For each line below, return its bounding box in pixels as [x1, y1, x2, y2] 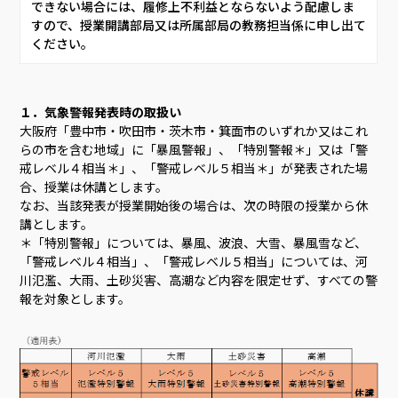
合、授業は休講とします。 [20, 178, 169, 196]
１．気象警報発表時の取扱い [20, 103, 182, 122]
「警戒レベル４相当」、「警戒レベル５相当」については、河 [20, 252, 369, 271]
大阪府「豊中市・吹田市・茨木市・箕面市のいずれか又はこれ [20, 122, 369, 140]
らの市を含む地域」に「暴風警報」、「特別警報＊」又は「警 [20, 140, 369, 159]
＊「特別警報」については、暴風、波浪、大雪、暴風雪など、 [20, 234, 368, 252]
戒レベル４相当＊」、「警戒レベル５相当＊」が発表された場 [20, 159, 369, 178]
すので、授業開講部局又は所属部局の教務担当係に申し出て [31, 16, 367, 35]
